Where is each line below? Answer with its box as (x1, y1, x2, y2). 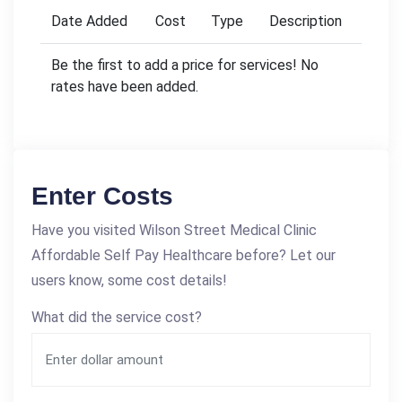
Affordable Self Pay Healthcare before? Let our (31, 247, 336, 265)
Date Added (51, 13, 127, 31)
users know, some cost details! (31, 272, 227, 290)
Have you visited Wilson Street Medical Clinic (31, 222, 317, 240)
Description (269, 13, 342, 31)
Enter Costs (31, 182, 173, 211)
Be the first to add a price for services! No (51, 57, 319, 74)
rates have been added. (51, 78, 198, 96)
